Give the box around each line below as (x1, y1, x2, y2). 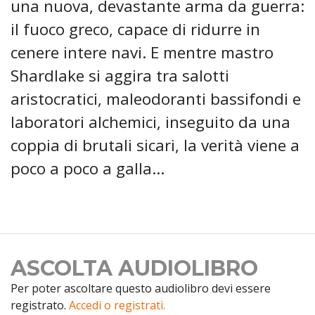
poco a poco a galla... (11, 157, 165, 180)
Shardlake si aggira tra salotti (11, 65, 229, 87)
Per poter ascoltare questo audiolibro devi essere (11, 281, 271, 297)
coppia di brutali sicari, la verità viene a (11, 134, 300, 157)
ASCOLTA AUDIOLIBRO (11, 255, 258, 282)
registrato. (11, 297, 69, 314)
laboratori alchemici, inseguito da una (11, 111, 290, 134)
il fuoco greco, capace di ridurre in (11, 18, 260, 41)
